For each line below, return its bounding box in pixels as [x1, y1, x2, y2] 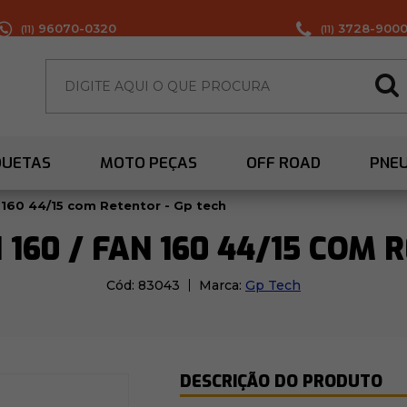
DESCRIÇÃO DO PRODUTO [179, 371, 382, 393]
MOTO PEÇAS [100, 153, 197, 174]
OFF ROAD [246, 153, 321, 174]
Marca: [199, 277, 245, 294]
